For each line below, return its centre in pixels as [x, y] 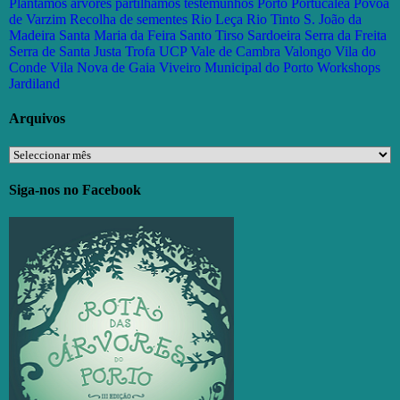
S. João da [333, 19]
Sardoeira [274, 35]
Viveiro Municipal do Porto [236, 67]
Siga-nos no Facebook [75, 190]
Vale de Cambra [235, 51]
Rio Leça [217, 19]
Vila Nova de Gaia [103, 67]
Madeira [32, 35]
